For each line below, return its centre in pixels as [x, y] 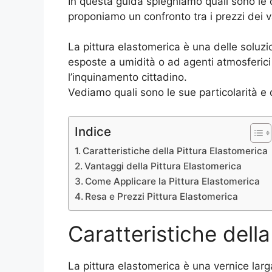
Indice [93, 131]
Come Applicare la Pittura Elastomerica [173, 181]
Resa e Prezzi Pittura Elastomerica [162, 196]
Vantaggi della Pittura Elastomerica [163, 166]
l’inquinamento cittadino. [127, 77]
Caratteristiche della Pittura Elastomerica [175, 151]
